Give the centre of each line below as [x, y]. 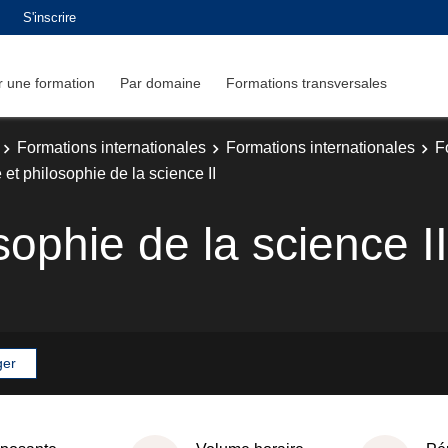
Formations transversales [306, 82]
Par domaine [160, 82]
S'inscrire [49, 17]
